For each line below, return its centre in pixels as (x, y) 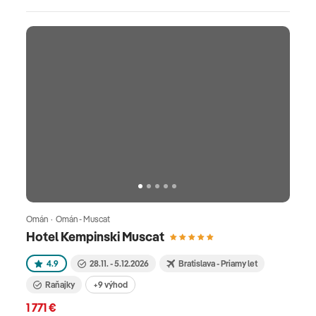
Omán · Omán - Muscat (68, 219)
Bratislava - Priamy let (218, 263)
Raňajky (60, 284)
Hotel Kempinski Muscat (95, 236)
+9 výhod (110, 284)
